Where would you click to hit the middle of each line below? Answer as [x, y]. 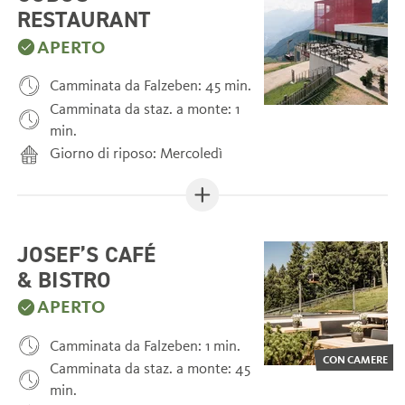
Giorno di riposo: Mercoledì [137, 154]
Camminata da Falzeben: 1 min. [146, 345]
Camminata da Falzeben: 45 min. [151, 86]
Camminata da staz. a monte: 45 [151, 369]
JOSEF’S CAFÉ [86, 254]
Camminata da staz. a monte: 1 [145, 108]
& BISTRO [64, 279]
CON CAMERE [356, 360]
